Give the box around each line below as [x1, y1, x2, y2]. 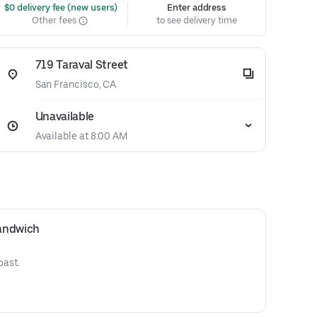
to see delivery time [156, 15, 237, 25]
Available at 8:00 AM [35, 130, 128, 142]
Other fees [32, 15, 79, 25]
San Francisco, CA [35, 79, 117, 90]
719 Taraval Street [35, 58, 128, 71]
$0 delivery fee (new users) [1, 2, 118, 13]
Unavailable [35, 110, 95, 123]
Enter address [167, 2, 227, 13]
